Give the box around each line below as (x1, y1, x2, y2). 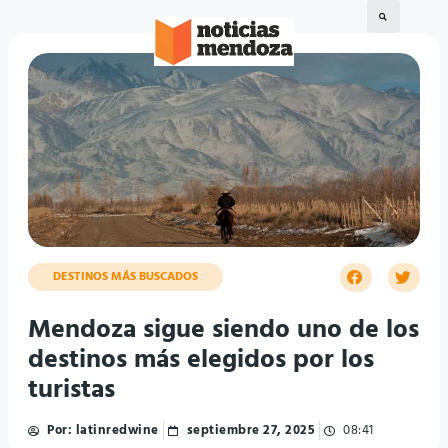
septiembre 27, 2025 (186, 420, 315, 442)
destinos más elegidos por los (28, 340, 374, 382)
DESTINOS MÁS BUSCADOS (53, 267, 198, 287)
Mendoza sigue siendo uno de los (28, 310, 419, 352)
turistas (28, 370, 115, 412)
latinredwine (72, 420, 159, 442)
